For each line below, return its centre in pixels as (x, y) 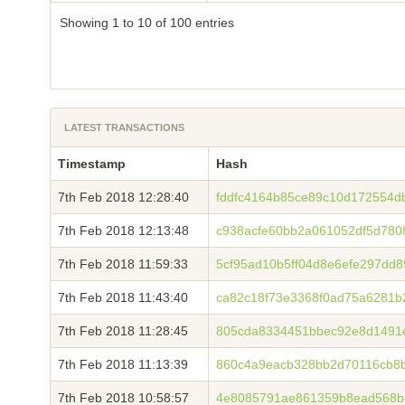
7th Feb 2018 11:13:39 (123, 364)
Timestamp (92, 164)
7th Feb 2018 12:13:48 (123, 231)
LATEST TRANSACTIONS (124, 127)
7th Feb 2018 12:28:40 (123, 197)
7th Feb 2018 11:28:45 (123, 331)
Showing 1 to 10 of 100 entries (147, 23)
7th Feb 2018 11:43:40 (123, 297)
